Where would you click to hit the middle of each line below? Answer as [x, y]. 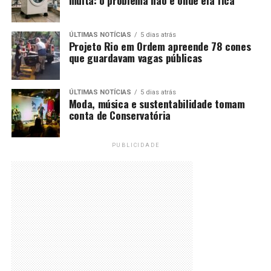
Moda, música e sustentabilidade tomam [157, 103]
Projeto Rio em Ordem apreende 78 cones [160, 46]
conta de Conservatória [119, 115]
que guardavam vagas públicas [135, 57]
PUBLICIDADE [135, 145]
